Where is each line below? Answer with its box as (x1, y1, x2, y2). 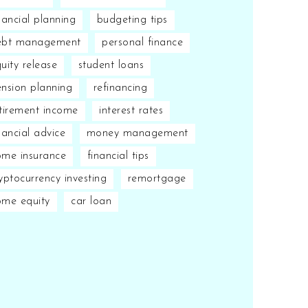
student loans (78, 59, 144, 71)
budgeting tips (96, 14, 168, 25)
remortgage (127, 173, 186, 184)
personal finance (102, 36, 183, 48)
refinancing (93, 82, 147, 93)
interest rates (99, 104, 163, 116)
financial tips (87, 150, 149, 162)
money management (86, 127, 188, 139)
